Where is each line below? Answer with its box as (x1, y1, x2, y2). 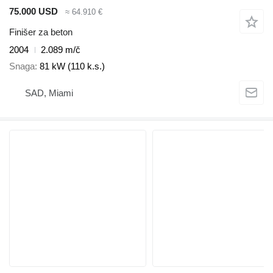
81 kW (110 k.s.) (40, 60, 105, 71)
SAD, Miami (25, 88, 73, 99)
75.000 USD (9, 5, 58, 16)
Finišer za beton (9, 27, 73, 38)
